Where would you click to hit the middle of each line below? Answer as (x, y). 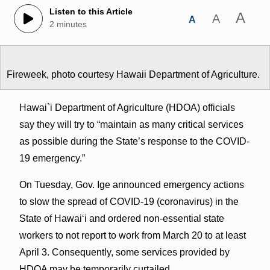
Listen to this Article (91, 12)
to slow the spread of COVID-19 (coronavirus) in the (129, 201)
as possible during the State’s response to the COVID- (134, 141)
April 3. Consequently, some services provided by (124, 252)
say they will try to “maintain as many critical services (131, 124)
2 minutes (68, 24)
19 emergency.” (52, 158)
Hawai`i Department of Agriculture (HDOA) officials (127, 107)
